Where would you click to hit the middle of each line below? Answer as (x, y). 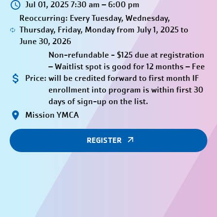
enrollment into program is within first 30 (126, 90)
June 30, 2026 (46, 41)
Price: (36, 78)
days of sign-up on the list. (98, 101)
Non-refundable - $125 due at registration (126, 55)
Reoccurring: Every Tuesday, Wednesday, (95, 18)
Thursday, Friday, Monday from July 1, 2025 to (104, 30)
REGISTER (104, 140)
